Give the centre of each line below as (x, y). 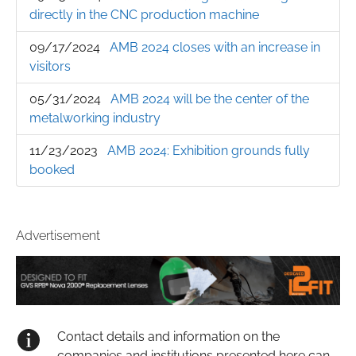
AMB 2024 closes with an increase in (215, 48)
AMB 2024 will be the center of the (210, 99)
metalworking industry (95, 118)
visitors (50, 67)
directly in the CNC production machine (144, 15)
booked (52, 170)
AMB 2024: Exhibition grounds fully (209, 151)
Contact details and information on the (168, 337)
